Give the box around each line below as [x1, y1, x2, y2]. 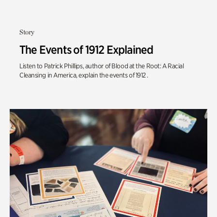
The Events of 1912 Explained [19, 43, 154, 57]
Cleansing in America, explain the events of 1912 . [19, 71, 148, 79]
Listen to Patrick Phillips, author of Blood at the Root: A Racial [19, 62, 184, 70]
